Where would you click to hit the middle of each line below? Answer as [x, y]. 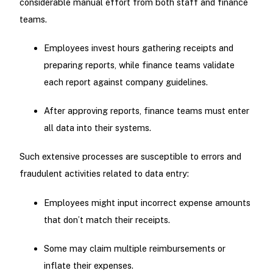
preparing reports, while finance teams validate [139, 65]
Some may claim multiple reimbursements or [134, 248]
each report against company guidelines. [126, 82]
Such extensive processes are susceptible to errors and [130, 157]
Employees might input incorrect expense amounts [147, 202]
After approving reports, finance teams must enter [146, 111]
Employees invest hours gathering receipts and [138, 48]
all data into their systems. [97, 128]
